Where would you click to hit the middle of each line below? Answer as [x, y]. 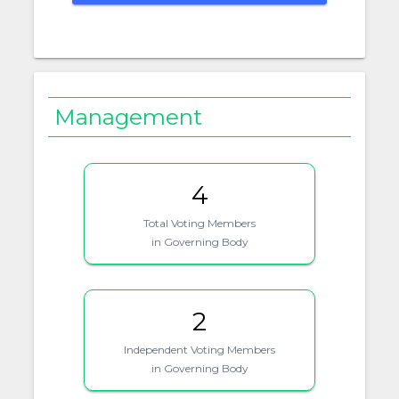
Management [129, 117]
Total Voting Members [199, 223]
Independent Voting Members [199, 349]
